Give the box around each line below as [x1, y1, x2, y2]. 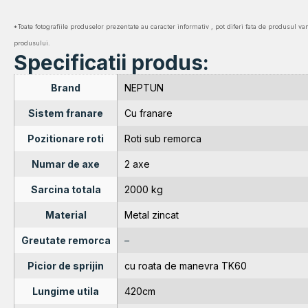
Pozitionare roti [27, 132, 104, 144]
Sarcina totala [30, 183, 101, 195]
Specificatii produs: [14, 49, 209, 75]
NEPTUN [124, 81, 164, 93]
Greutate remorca [21, 234, 111, 246]
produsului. [14, 38, 50, 47]
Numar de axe [32, 157, 100, 170]
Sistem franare [28, 107, 103, 119]
